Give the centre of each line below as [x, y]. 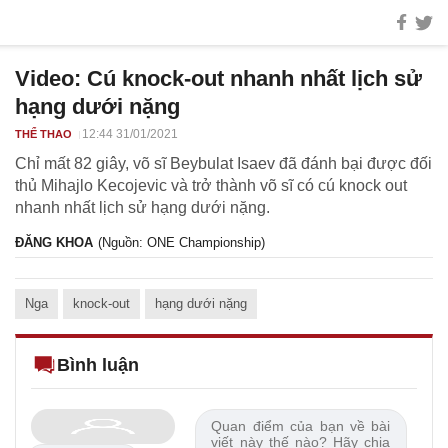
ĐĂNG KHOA [54, 242]
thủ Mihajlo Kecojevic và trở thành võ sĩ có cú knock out [211, 185]
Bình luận [98, 365]
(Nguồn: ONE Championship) [181, 242]
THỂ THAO [43, 134]
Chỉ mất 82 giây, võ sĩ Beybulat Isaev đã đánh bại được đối [223, 163]
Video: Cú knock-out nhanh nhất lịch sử [218, 78]
